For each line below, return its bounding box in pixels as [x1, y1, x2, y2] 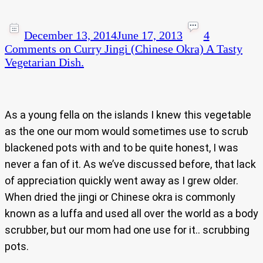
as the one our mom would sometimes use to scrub [5, 125, 248, 138]
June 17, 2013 [117, 29, 183, 42]
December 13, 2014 [24, 29, 117, 42]
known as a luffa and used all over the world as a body [5, 207, 258, 220]
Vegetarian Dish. [5, 56, 84, 69]
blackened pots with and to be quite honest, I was [5, 141, 238, 154]
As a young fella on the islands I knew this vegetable [5, 109, 251, 122]
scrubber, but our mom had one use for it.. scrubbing [5, 224, 249, 237]
